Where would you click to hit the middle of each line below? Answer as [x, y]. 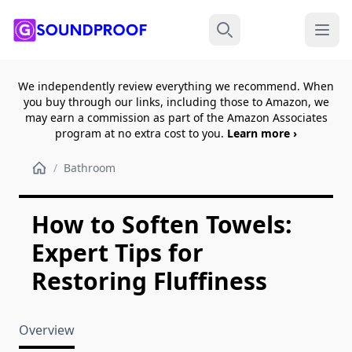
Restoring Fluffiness [149, 281]
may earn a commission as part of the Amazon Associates [176, 117]
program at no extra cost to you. [141, 133]
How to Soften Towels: [162, 224]
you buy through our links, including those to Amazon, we [176, 102]
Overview [47, 330]
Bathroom [90, 168]
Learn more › [262, 133]
